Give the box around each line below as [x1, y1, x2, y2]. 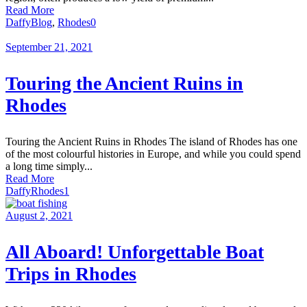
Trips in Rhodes [5, 263, 136, 285]
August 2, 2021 [5, 210, 73, 222]
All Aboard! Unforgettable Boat [5, 241, 264, 263]
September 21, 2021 [5, 41, 93, 53]
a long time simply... [5, 160, 93, 173]
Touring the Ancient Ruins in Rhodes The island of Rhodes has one [5, 136, 297, 148]
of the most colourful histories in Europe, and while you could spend [5, 148, 301, 160]
